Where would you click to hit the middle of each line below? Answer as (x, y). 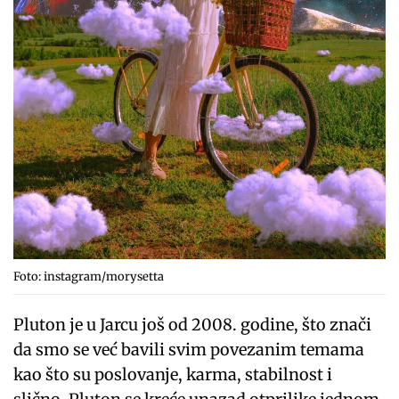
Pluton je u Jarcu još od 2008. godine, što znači (193, 325)
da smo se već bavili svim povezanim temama (189, 350)
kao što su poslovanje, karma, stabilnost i (173, 375)
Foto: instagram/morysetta (89, 277)
